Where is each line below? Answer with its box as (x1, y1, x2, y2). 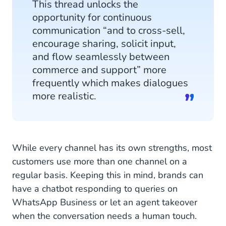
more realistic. (32, 89, 96, 103)
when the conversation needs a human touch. (12, 210, 197, 222)
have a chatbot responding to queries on (12, 183, 178, 195)
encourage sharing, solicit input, (32, 37, 176, 50)
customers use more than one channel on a (12, 155, 187, 167)
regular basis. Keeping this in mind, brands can (12, 169, 203, 181)
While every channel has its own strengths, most (12, 142, 212, 154)
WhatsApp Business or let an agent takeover (12, 196, 197, 208)
